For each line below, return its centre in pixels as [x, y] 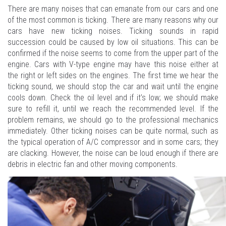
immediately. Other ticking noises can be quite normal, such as [113, 131]
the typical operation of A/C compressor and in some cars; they [113, 142]
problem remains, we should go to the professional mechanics [113, 120]
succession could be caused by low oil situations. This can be [113, 42]
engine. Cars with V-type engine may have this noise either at [113, 64]
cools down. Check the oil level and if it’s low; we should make [113, 98]
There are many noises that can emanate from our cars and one [113, 9]
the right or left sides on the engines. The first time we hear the [113, 75]
